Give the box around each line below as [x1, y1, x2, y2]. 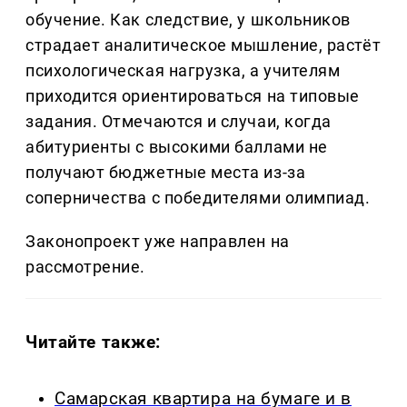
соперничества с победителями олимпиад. [25, 187, 371, 207]
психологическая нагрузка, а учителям [25, 60, 341, 80]
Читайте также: [25, 331, 162, 352]
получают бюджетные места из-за [25, 162, 306, 182]
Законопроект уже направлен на [25, 231, 290, 251]
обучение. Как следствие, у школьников [25, 9, 351, 29]
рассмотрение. [25, 256, 146, 276]
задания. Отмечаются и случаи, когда [25, 111, 332, 131]
